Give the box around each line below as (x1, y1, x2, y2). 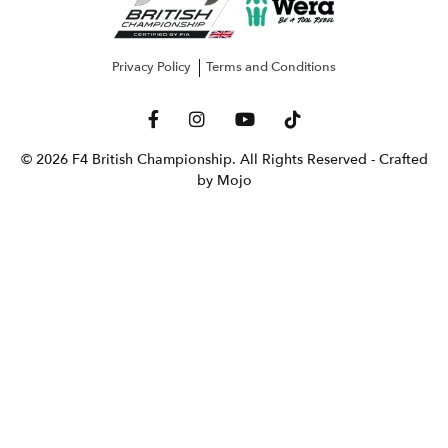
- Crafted (370, 150, 428, 170)
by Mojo (196, 171, 252, 191)
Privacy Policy (112, 58, 191, 77)
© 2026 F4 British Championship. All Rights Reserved (20, 150, 371, 170)
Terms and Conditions (206, 58, 336, 77)
